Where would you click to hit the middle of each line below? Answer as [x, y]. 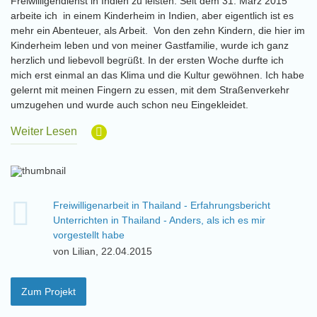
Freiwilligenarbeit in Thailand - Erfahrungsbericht [162, 205]
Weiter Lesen [44, 131]
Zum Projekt [48, 292]
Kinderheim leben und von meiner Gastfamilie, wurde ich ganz [150, 45]
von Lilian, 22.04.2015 [103, 251]
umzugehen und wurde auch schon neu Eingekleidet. [129, 105]
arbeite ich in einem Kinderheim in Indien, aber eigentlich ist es [152, 16]
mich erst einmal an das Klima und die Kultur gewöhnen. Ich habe [157, 75]
